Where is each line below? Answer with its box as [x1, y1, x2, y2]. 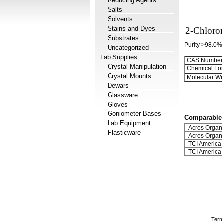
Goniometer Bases [108, 110, 161, 117]
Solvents [108, 15, 133, 23]
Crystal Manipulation [108, 63, 166, 70]
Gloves [108, 101, 128, 108]
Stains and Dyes [108, 25, 155, 32]
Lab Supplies [100, 54, 137, 61]
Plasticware [108, 129, 141, 136]
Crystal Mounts [108, 72, 151, 80]
